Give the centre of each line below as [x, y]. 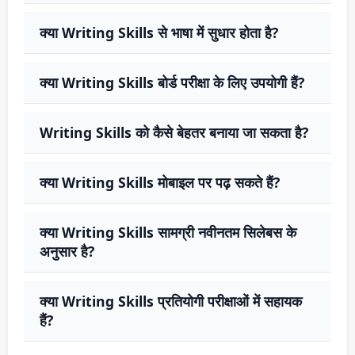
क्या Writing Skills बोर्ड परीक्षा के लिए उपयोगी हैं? [172, 82]
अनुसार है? [67, 251]
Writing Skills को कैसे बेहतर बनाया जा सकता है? [174, 132]
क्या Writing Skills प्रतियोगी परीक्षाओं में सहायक [171, 301]
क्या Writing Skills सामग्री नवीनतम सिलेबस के [168, 232]
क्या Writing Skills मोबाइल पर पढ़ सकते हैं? [160, 182]
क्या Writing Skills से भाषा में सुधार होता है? [159, 32]
